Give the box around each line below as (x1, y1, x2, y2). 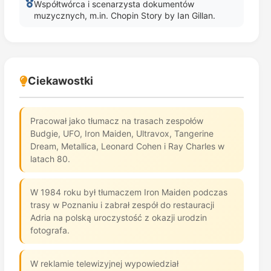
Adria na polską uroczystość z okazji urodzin (30, 212, 207, 223)
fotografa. (30, 225, 70, 235)
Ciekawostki (27, 74, 93, 87)
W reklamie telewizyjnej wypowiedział (30, 258, 178, 269)
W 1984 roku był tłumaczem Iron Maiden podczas (30, 187, 227, 197)
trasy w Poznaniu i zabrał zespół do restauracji (30, 200, 214, 210)
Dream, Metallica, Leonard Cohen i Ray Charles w (30, 141, 224, 151)
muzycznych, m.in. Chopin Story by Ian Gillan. (33, 10, 215, 21)
